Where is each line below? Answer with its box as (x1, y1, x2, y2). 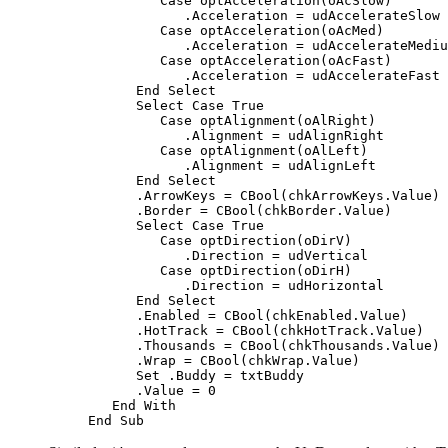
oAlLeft (304, 142, 360, 158)
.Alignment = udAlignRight (88, 127, 384, 143)
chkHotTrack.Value (280, 322, 416, 338)
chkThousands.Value (288, 337, 432, 353)
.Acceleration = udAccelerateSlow (88, 7, 440, 23)
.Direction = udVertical (88, 247, 368, 263)
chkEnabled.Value (272, 307, 400, 323)
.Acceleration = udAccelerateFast (88, 67, 440, 83)
